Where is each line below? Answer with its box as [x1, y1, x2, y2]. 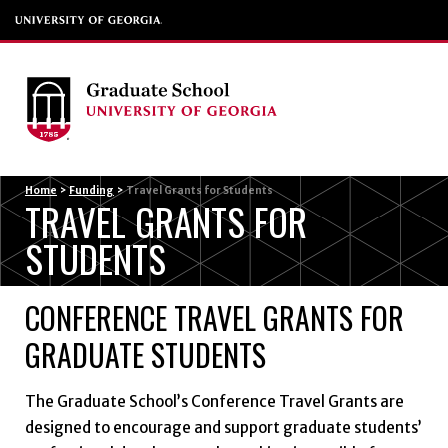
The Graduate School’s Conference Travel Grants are [24, 392, 404, 412]
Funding [68, 183, 114, 197]
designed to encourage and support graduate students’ [24, 418, 422, 438]
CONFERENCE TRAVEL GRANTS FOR [24, 294, 404, 340]
